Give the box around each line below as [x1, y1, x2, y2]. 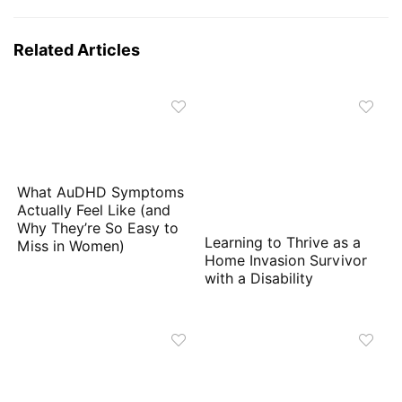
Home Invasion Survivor [205, 251, 368, 269]
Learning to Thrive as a [205, 233, 362, 251]
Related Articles [13, 39, 140, 59]
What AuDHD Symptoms [17, 183, 185, 201]
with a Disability [205, 269, 314, 287]
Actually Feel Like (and [17, 201, 171, 219]
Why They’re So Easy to [17, 219, 179, 237]
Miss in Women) [17, 237, 130, 255]
